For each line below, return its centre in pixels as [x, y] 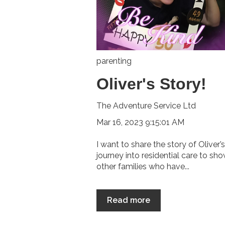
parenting [114, 61]
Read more [129, 200]
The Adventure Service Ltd [146, 105]
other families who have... [143, 167]
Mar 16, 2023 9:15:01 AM [140, 123]
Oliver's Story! [151, 84]
